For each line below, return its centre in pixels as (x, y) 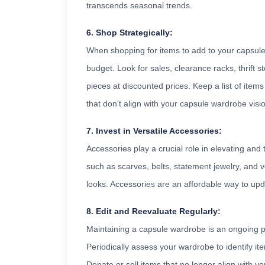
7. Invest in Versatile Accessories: (154, 131)
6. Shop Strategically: (130, 33)
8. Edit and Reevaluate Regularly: (153, 211)
